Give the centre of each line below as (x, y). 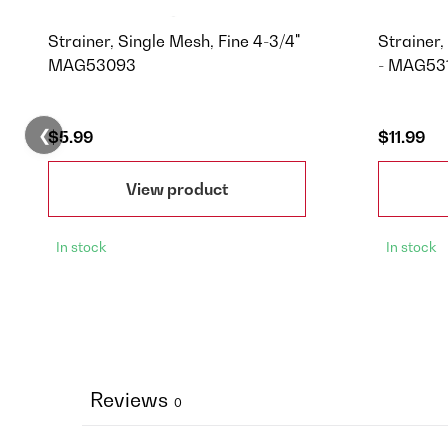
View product (177, 188)
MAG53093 (92, 65)
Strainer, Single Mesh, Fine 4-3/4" (174, 41)
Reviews (129, 400)
